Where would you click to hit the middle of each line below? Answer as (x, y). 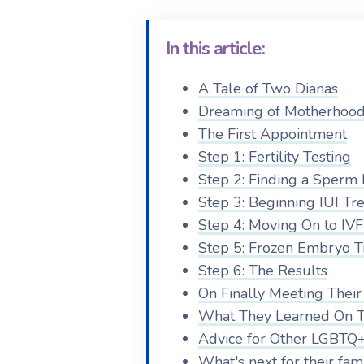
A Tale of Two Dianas (268, 89)
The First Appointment (272, 134)
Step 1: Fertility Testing (274, 157)
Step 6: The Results (262, 271)
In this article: (215, 49)
